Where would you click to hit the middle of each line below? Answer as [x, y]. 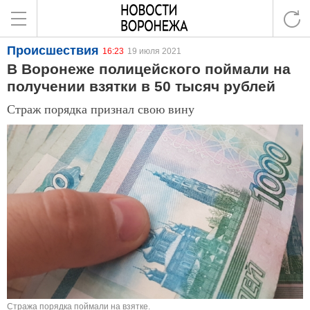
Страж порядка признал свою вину [101, 109]
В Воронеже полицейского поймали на [149, 69]
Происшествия [53, 51]
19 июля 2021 [154, 51]
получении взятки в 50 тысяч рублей [141, 86]
